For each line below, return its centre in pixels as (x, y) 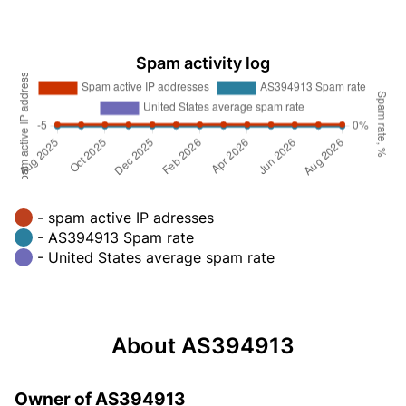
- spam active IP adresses (126, 217)
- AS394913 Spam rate (116, 237)
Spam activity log (203, 63)
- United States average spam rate (156, 257)
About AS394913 (203, 345)
